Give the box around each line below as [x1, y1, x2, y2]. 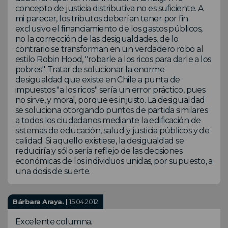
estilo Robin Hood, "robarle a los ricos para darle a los [15, 54, 211, 65]
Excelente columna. [15, 217, 92, 227]
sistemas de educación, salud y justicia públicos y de [15, 126, 210, 136]
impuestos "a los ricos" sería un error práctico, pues [15, 85, 206, 95]
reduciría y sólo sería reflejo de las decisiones [15, 146, 183, 156]
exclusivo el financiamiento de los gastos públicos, [15, 24, 203, 34]
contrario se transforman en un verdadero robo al [15, 44, 204, 54]
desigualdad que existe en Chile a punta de [15, 75, 180, 85]
